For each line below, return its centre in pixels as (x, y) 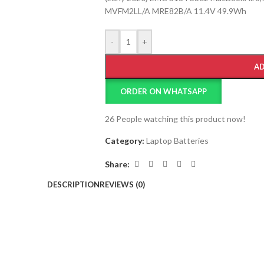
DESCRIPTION (73, 184)
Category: (124, 141)
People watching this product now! (181, 119)
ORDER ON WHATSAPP (164, 91)
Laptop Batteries (177, 141)
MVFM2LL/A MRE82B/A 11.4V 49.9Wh (175, 11)
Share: (117, 164)
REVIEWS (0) (122, 184)
